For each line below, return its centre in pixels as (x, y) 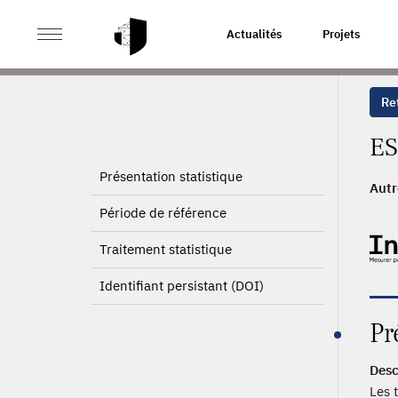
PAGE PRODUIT (201, 33)
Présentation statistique (171, 176)
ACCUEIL (114, 33)
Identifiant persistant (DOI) (182, 286)
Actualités (254, 34)
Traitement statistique (166, 249)
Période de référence (163, 213)
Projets (341, 34)
